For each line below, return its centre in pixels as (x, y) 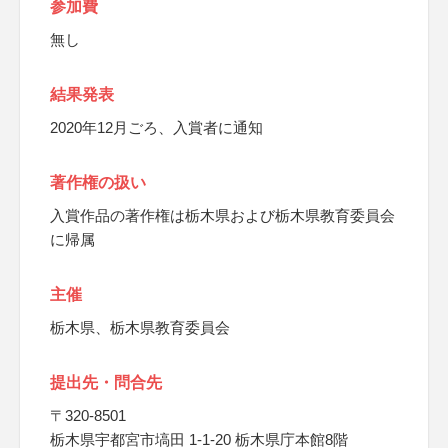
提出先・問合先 (106, 382)
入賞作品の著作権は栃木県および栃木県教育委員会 (222, 215)
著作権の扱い (98, 182)
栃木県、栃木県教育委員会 (140, 327)
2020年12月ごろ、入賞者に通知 (156, 127)
